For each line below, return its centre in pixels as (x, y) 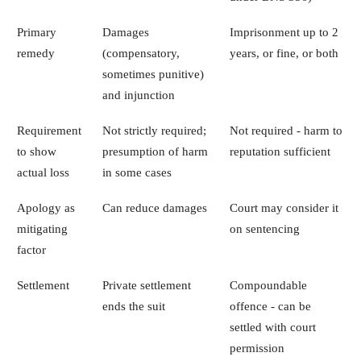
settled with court (272, 326)
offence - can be (270, 305)
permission (257, 347)
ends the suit (133, 305)
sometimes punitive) (153, 73)
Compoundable (268, 284)
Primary (36, 31)
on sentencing (264, 228)
